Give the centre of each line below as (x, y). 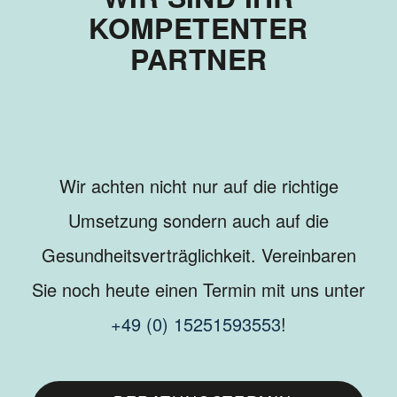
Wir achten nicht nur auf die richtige (198, 186)
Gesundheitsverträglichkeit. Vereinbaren (198, 255)
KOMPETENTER (198, 28)
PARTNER (198, 59)
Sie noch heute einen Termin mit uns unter (198, 290)
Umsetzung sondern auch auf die (198, 221)
